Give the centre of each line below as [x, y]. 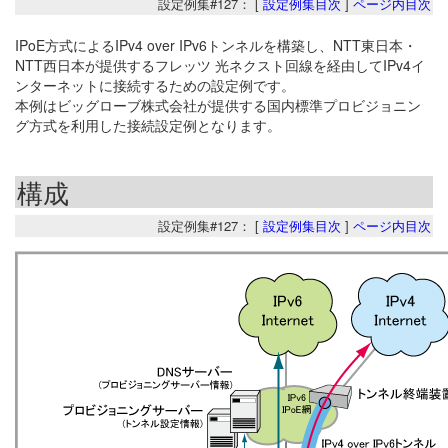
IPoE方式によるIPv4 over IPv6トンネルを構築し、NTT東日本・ [216, 44]
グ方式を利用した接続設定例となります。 [148, 124]
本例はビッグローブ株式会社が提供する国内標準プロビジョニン [218, 104]
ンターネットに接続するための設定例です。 [155, 84]
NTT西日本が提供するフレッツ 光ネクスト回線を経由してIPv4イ [220, 64]
